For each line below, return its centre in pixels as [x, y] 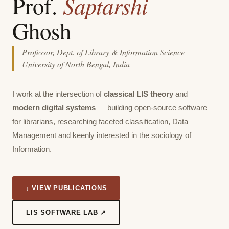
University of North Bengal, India [76, 64]
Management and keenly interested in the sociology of [102, 135]
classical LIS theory [139, 94]
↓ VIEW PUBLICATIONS [66, 188]
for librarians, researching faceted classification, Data [100, 122]
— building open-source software [151, 108]
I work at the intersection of [58, 94]
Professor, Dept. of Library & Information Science [103, 52]
